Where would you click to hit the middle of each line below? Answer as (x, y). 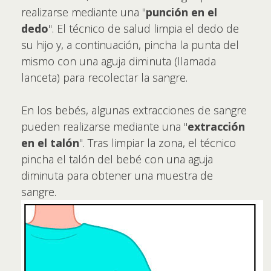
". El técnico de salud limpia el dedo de (144, 28)
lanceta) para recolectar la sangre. (104, 77)
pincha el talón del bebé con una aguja (117, 159)
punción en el (181, 12)
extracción (216, 126)
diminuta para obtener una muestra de (117, 175)
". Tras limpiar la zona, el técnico (158, 142)
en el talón (50, 142)
